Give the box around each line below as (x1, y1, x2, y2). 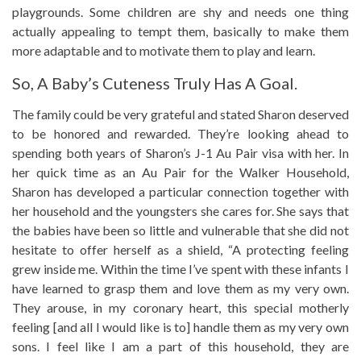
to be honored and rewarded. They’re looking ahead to (12, 125, 349, 141)
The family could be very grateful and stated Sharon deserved (12, 106, 349, 122)
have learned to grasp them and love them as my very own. (12, 280, 349, 296)
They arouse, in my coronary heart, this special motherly (12, 299, 349, 315)
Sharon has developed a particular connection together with (12, 183, 349, 199)
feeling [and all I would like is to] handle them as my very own (12, 318, 349, 334)
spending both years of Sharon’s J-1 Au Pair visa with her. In (12, 144, 349, 160)
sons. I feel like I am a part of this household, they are (12, 338, 349, 354)
